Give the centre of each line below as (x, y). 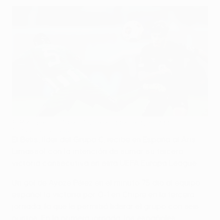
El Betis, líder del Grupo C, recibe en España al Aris (104, 140)
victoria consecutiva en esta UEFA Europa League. (105, 163)
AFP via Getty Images (43, 130)
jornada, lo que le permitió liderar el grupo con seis (106, 206)
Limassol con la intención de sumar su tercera (97, 151)
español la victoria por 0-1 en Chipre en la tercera (103, 195)
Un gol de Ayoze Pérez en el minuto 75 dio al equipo (106, 183)
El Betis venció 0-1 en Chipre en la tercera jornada (91, 123)
